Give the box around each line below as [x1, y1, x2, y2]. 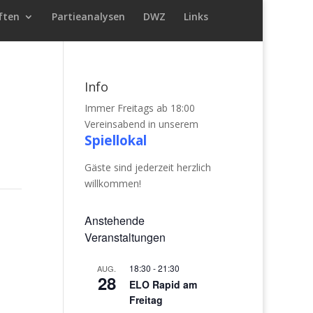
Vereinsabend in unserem [84, 117, 198, 131]
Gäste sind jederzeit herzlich [84, 161, 211, 174]
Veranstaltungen [84, 229, 166, 245]
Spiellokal [84, 131, 147, 149]
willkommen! [84, 177, 141, 190]
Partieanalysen [52, 9, 125, 23]
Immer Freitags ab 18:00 [84, 101, 195, 115]
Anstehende [84, 212, 145, 228]
